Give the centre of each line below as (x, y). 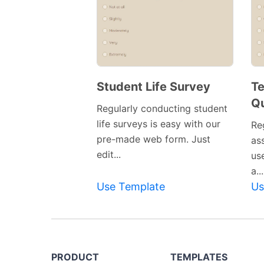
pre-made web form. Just (154, 139)
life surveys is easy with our (159, 124)
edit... (109, 155)
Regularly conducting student (162, 109)
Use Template (131, 187)
